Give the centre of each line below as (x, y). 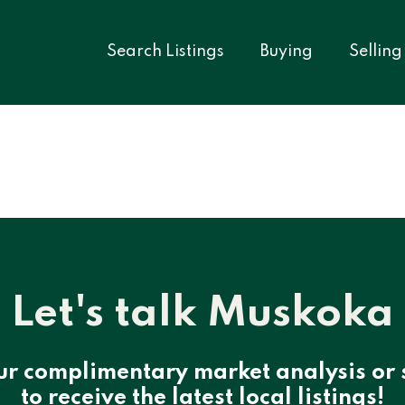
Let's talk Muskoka (202, 315)
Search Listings (165, 52)
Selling (376, 52)
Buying (287, 52)
